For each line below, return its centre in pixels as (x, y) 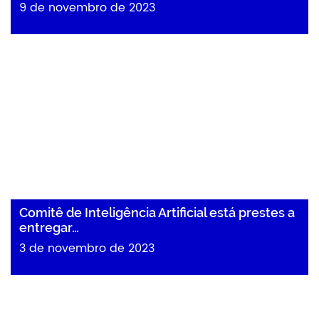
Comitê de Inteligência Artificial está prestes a (157, 213)
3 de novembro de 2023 (87, 249)
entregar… (49, 228)
